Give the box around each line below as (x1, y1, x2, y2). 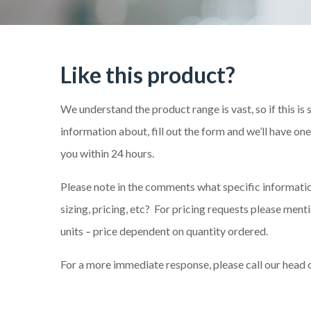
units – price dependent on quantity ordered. (60, 224, 268, 237)
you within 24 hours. (60, 146, 154, 160)
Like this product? (60, 60, 235, 88)
